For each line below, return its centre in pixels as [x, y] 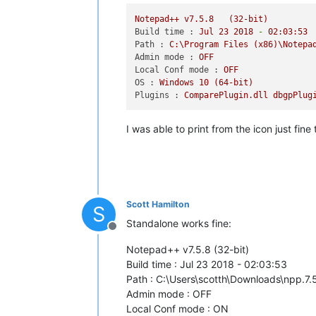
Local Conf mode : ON [177, 308]
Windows [177, 82]
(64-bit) [234, 82]
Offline [129, 233]
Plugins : [157, 95]
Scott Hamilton [158, 204]
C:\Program [194, 44]
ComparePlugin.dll [226, 95]
